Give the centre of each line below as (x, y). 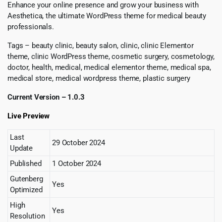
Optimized (26, 190)
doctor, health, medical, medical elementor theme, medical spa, (109, 67)
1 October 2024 (77, 163)
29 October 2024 (79, 142)
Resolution (28, 216)
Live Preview (29, 116)
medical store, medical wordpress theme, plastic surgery (99, 78)
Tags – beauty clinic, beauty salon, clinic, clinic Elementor (101, 45)
